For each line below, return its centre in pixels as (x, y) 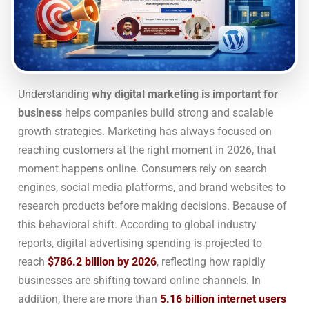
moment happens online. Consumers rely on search (142, 168)
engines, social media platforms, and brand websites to (152, 187)
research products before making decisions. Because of (152, 206)
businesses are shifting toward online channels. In (139, 280)
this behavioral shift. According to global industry (137, 224)
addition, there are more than (88, 299)
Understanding (55, 94)
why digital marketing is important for (185, 94)
